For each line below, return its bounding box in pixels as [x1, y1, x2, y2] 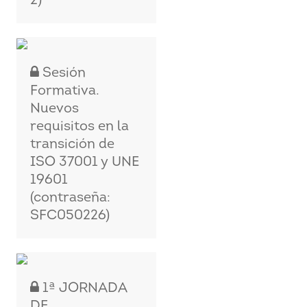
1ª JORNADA [39, 282, 127, 295]
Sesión [39, 66, 86, 80]
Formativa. [30, 84, 100, 98]
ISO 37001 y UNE [30, 156, 140, 169]
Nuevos [30, 102, 79, 116]
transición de [30, 138, 115, 151]
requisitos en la [30, 120, 130, 134]
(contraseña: [30, 191, 111, 205]
